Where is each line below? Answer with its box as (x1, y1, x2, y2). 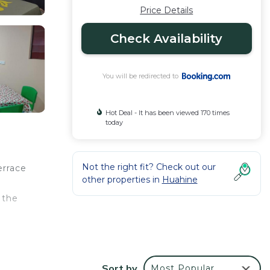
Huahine (162, 174, 198, 185)
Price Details (140, 5, 193, 16)
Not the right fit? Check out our (81, 162, 216, 172)
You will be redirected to (102, 72, 183, 80)
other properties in (81, 174, 162, 185)
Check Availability (110, 31, 223, 46)
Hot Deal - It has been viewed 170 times (105, 108, 230, 117)
